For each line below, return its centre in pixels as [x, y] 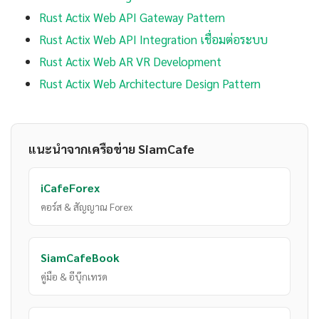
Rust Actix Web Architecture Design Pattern [150, 84]
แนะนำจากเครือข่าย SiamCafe [111, 149]
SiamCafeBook [80, 258]
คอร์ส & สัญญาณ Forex [87, 207]
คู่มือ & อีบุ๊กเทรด [74, 277]
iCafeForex [70, 188]
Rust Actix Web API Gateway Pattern [132, 17]
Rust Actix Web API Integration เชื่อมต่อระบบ [153, 40]
